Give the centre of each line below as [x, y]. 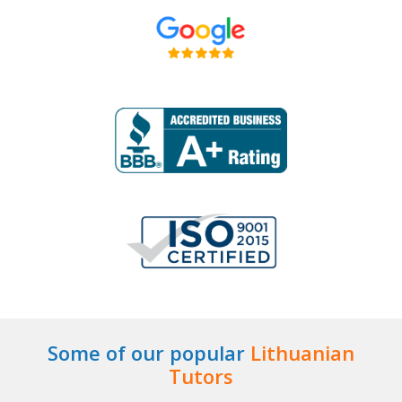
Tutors [201, 376]
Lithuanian [302, 353]
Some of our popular [149, 353]
